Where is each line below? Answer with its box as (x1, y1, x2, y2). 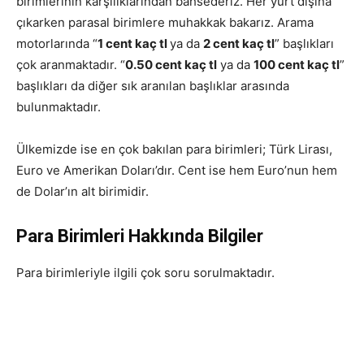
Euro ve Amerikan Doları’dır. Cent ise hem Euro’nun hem (16, 162, 337, 179)
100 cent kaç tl (253, 57, 340, 73)
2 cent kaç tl (203, 36, 275, 52)
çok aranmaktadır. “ (16, 57, 125, 73)
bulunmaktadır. (16, 99, 101, 115)
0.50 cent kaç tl (125, 57, 217, 73)
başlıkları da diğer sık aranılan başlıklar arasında (16, 78, 289, 94)
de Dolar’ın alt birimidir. (16, 184, 149, 200)
